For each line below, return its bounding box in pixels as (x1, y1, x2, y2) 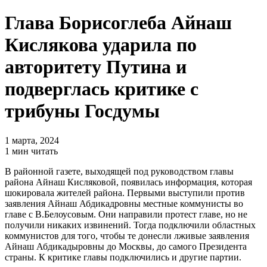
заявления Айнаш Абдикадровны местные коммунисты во (5, 198, 243, 209)
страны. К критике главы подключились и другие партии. (5, 252, 241, 262)
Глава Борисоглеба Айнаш (5, 12, 232, 34)
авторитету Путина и (5, 56, 187, 78)
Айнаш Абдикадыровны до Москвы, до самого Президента (5, 241, 247, 252)
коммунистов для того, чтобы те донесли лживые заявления (5, 230, 249, 241)
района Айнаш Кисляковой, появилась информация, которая (5, 176, 252, 187)
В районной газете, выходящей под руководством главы (5, 166, 234, 176)
